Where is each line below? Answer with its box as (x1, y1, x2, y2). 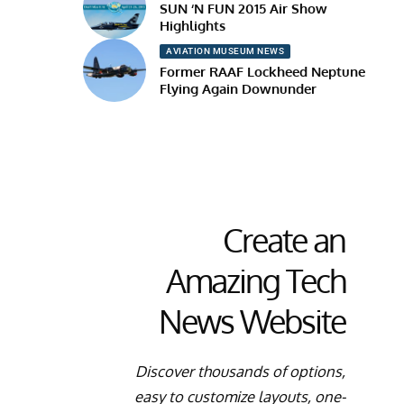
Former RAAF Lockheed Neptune (160, 62, 366, 80)
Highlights (160, 16, 226, 34)
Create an (222, 219, 345, 261)
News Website (158, 300, 345, 342)
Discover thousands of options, (134, 362, 345, 381)
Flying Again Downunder (160, 79, 317, 97)
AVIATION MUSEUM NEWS (166, 45, 285, 56)
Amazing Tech (165, 260, 345, 301)
